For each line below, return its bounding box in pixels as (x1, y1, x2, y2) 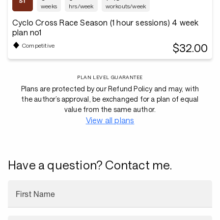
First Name (16, 190, 55, 198)
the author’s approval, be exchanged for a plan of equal (21, 95, 199, 103)
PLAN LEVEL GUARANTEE (77, 74, 143, 80)
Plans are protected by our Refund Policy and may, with (21, 84, 199, 93)
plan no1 (12, 27, 42, 37)
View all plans (85, 115, 135, 125)
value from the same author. (64, 105, 156, 113)
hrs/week (69, 2, 94, 9)
